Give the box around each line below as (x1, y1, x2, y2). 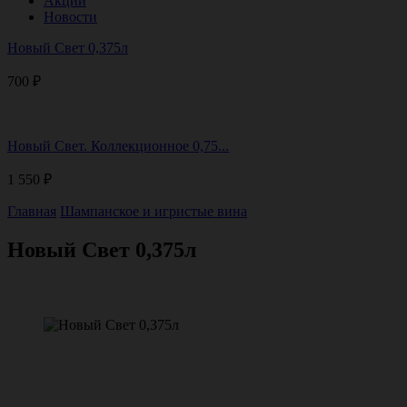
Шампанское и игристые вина (60, 203, 247, 219)
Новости (44, 9, 97, 25)
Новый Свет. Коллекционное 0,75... (7, 138, 229, 154)
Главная (7, 203, 56, 219)
